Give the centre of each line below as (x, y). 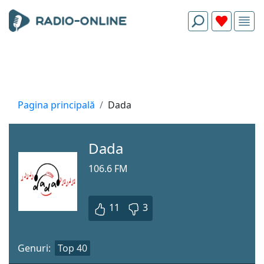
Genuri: (34, 248)
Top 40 (72, 248)
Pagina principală (56, 105)
